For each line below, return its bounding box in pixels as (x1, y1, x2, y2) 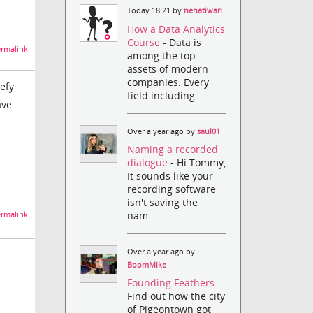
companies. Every (127, 75, 210, 89)
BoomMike (127, 259, 167, 270)
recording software (127, 182, 217, 196)
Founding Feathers (127, 276, 218, 290)
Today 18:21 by (127, 6, 184, 16)
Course (127, 35, 163, 49)
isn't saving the (127, 195, 198, 209)
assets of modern (127, 61, 209, 75)
